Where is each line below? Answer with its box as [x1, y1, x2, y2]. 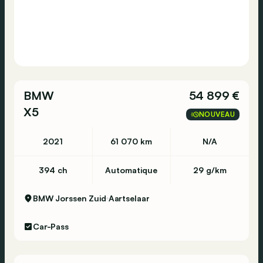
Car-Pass [33, 221, 69, 231]
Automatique [105, 165, 158, 175]
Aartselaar [108, 193, 150, 203]
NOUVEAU [198, 110, 235, 119]
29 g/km [193, 165, 227, 175]
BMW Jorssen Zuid [33, 193, 106, 203]
